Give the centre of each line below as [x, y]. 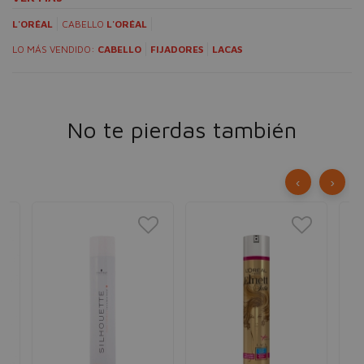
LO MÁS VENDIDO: [55, 49]
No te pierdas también [182, 130]
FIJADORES [177, 49]
